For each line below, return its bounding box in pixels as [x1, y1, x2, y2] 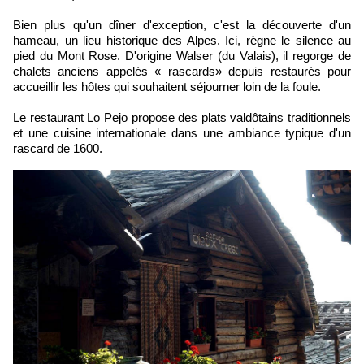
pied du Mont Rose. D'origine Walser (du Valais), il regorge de [13, 48, 351, 63]
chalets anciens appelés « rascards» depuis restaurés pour [13, 63, 351, 78]
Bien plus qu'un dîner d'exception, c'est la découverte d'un [13, 17, 351, 32]
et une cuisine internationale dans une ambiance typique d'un [13, 125, 351, 140]
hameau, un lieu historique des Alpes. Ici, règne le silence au [13, 32, 351, 47]
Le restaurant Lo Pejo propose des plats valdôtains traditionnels [13, 110, 351, 124]
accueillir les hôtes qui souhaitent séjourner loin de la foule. [13, 79, 321, 93]
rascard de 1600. [13, 141, 102, 155]
